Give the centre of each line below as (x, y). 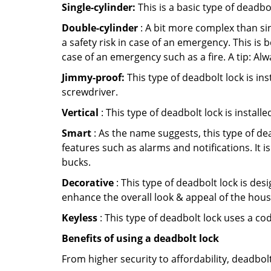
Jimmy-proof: (93, 77)
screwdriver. (90, 92)
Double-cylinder (100, 28)
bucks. (76, 162)
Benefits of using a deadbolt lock (140, 238)
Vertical (80, 113)
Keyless (80, 218)
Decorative (88, 183)
